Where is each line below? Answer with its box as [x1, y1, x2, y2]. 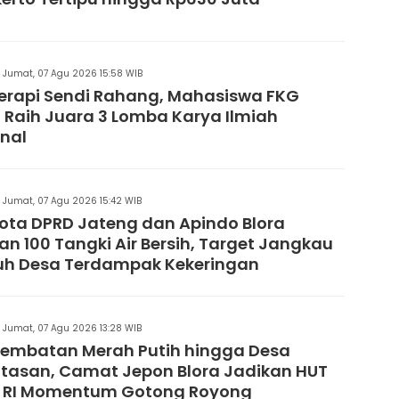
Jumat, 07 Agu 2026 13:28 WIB [3, 321, 142, 335]
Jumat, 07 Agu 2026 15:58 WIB [3, 66, 142, 80]
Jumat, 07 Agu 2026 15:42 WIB [3, 193, 142, 208]
